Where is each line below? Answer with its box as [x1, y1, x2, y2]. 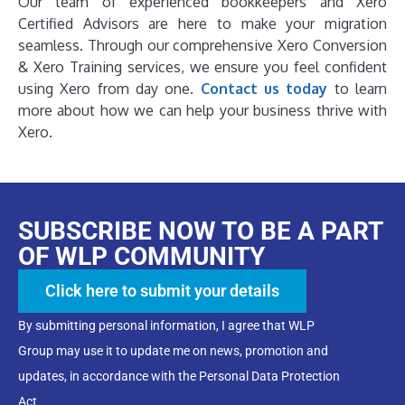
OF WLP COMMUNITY [18, 241, 265, 272]
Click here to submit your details [45, 281, 279, 301]
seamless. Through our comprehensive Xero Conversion [18, 36, 387, 55]
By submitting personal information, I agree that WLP [18, 318, 315, 334]
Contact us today [200, 80, 328, 99]
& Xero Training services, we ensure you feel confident [18, 58, 387, 77]
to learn [327, 80, 388, 99]
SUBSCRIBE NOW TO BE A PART [18, 216, 382, 247]
